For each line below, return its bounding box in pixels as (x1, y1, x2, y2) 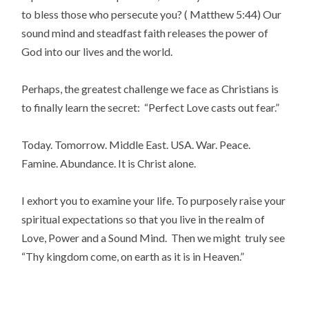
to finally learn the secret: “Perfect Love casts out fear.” (21, 100, 280, 114)
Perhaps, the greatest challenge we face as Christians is (21, 81, 279, 95)
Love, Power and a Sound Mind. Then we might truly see (21, 231, 286, 245)
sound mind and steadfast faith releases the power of (21, 26, 269, 39)
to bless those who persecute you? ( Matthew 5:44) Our (21, 7, 282, 21)
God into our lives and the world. (21, 44, 173, 58)
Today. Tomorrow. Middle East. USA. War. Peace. (21, 138, 251, 152)
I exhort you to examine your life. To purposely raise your (21, 194, 286, 208)
